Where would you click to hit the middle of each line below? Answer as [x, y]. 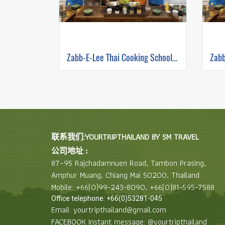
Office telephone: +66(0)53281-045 [107, 198]
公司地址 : [70, 151]
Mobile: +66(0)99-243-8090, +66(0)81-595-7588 [133, 187]
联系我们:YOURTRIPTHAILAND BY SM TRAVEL [125, 137]
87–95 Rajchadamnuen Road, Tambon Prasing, [129, 163]
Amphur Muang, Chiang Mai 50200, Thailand [125, 175]
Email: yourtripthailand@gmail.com [109, 210]
